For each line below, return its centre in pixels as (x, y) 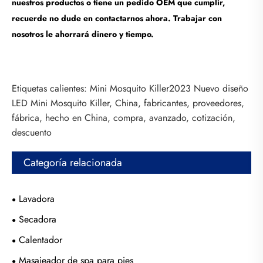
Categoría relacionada (73, 162)
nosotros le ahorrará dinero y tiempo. (83, 34)
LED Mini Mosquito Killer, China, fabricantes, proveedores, (128, 103)
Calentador (41, 240)
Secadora (38, 219)
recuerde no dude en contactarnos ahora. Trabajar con (117, 18)
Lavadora (37, 198)
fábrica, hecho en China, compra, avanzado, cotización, (124, 117)
